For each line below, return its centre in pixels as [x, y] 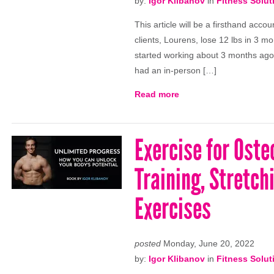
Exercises [173, 209]
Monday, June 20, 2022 [208, 243]
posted [148, 243]
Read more [157, 94]
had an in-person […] [176, 70]
